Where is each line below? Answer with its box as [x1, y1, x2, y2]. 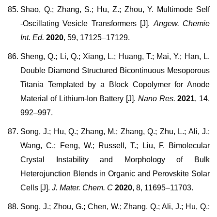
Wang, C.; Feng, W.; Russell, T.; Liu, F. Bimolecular [20, 141, 210, 150]
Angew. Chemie [153, 19, 210, 28]
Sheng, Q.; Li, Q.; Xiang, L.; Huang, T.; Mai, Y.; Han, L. [20, 52, 210, 61]
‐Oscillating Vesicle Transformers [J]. [20, 19, 154, 28]
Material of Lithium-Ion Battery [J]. [20, 94, 138, 103]
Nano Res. [138, 94, 175, 103]
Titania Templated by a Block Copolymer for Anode [20, 80, 210, 89]
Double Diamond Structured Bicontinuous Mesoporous [20, 66, 210, 75]
